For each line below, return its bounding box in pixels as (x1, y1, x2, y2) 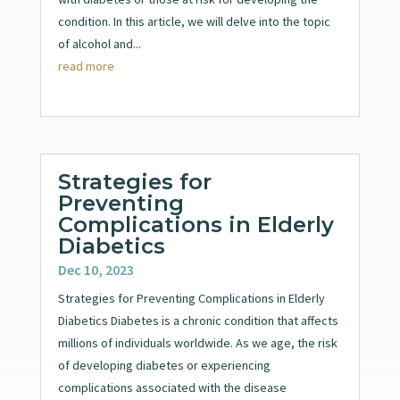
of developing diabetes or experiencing (57, 356, 271, 373)
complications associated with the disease (57, 379, 287, 396)
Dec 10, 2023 (57, 260, 134, 279)
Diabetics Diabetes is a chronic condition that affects (57, 312, 338, 329)
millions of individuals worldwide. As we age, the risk (57, 334, 337, 351)
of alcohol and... (57, 35, 141, 52)
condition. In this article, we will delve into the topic (57, 12, 330, 29)
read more (57, 57, 114, 74)
